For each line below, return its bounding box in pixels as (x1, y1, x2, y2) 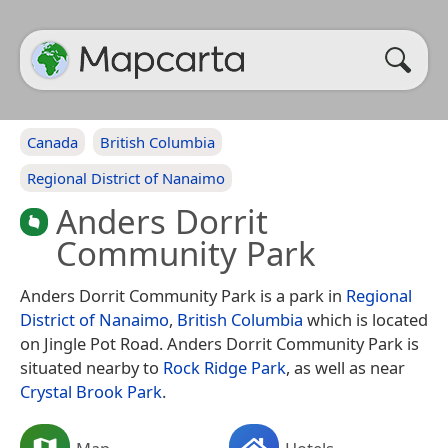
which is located (303, 308, 428, 331)
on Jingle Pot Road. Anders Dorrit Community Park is (20, 332, 419, 355)
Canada (27, 132, 78, 152)
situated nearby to (20, 356, 163, 379)
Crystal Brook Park (20, 380, 162, 403)
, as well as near (286, 356, 405, 379)
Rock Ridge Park (163, 356, 286, 379)
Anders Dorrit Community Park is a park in (20, 284, 346, 307)
